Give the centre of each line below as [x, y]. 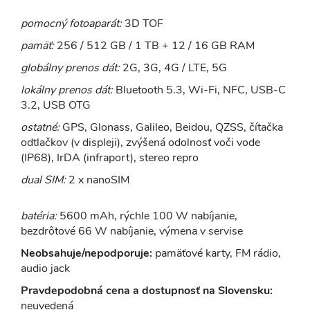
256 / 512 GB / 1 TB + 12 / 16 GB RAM [154, 45]
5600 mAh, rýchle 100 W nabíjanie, [147, 216]
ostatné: [40, 127]
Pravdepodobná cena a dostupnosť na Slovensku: [147, 290]
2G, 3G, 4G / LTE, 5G [175, 67]
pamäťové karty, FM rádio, [218, 253]
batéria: [39, 216]
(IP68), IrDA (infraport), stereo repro [110, 157]
